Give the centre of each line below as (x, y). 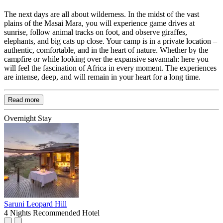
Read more (24, 100)
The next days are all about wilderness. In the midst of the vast (102, 14)
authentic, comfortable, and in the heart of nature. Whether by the (106, 50)
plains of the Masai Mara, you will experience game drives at (99, 23)
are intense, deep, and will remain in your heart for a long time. (102, 77)
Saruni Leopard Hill (35, 204)
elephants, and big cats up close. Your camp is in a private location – (111, 41)
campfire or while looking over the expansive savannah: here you (106, 59)
